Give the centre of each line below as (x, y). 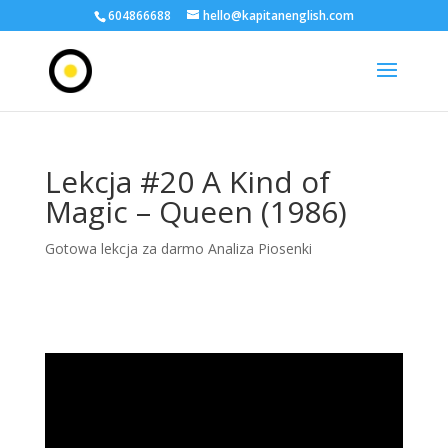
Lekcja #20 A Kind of (187, 181)
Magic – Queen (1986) (195, 211)
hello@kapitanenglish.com (278, 15)
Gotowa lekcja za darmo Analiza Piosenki (178, 248)
